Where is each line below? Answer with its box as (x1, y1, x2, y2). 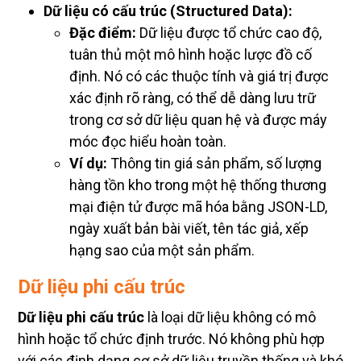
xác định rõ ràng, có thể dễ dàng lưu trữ (69, 89, 316, 106)
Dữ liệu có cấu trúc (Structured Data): (44, 2, 293, 19)
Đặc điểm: (69, 23, 136, 41)
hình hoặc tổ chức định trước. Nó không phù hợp (18, 330, 325, 347)
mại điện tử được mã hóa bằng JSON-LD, (69, 197, 327, 215)
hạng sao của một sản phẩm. (69, 241, 255, 259)
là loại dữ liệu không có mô (144, 308, 316, 326)
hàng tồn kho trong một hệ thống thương (69, 176, 326, 193)
